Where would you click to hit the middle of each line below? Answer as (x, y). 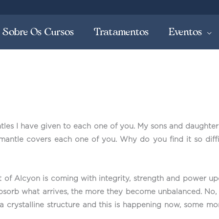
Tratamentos (121, 32)
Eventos (186, 32)
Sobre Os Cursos (38, 32)
